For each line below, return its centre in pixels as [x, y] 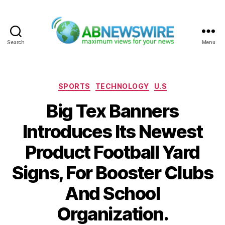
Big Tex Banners [113, 111]
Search [16, 42]
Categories [134, 84]
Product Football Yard [113, 152]
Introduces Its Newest [113, 132]
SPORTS [74, 86]
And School [113, 194]
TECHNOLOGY [122, 86]
